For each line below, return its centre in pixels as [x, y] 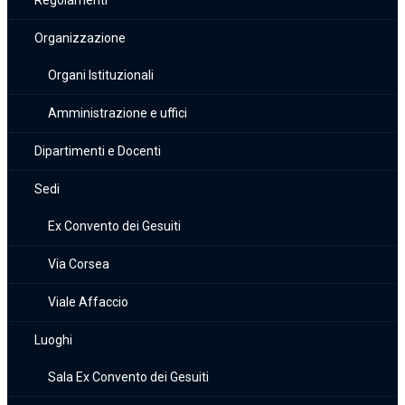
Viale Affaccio [88, 302]
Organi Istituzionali [101, 75]
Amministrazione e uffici [118, 113]
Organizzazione [80, 38]
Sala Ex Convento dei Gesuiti [128, 377]
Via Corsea [79, 264]
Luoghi [53, 340]
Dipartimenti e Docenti [98, 151]
